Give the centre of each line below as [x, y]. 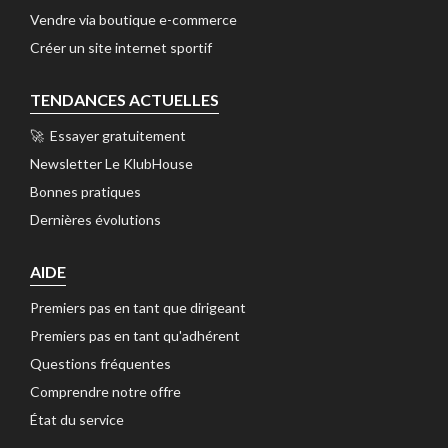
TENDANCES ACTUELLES [124, 100]
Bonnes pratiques [85, 192]
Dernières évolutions [95, 220]
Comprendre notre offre [105, 392]
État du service [77, 420]
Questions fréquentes [100, 364]
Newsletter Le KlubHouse [111, 164]
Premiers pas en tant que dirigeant [138, 308]
